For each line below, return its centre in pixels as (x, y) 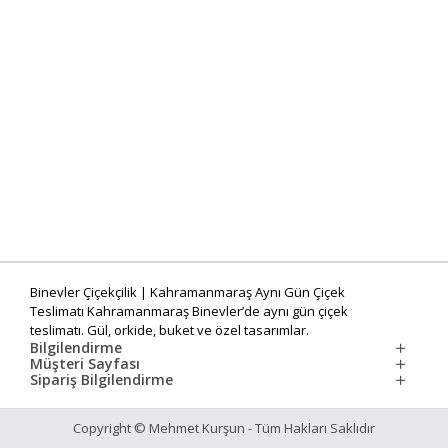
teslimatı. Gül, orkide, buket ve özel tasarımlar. (169, 330)
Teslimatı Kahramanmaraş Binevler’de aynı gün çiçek (189, 311)
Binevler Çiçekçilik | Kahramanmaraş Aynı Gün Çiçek (187, 292)
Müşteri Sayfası (85, 363)
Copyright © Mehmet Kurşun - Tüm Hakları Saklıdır (224, 428)
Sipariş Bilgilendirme (101, 379)
